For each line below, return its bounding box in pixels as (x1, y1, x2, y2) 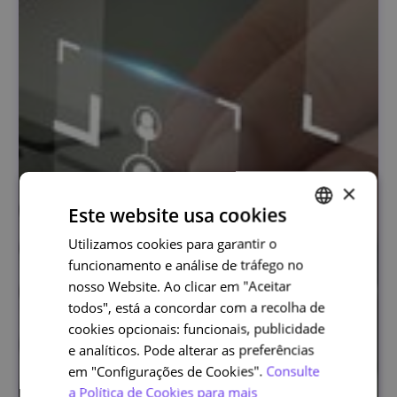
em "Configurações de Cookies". (68, 362, 263, 380)
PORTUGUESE (278, 234, 342, 248)
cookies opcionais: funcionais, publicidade (68, 319, 325, 338)
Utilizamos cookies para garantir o (68, 234, 277, 253)
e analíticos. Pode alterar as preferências (68, 340, 315, 359)
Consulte (266, 362, 320, 380)
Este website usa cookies (68, 202, 287, 228)
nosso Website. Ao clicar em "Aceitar (68, 276, 292, 295)
